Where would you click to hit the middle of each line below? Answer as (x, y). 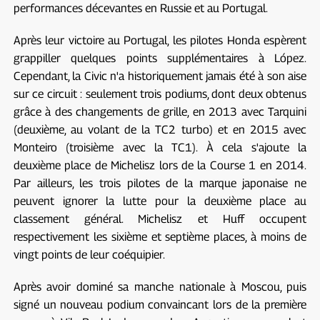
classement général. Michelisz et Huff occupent (160, 219)
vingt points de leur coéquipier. (89, 254)
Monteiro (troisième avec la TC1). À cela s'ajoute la (160, 147)
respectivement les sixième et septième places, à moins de (160, 236)
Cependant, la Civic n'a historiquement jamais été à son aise (160, 76)
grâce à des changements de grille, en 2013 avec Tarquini (160, 111)
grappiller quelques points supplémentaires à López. (160, 58)
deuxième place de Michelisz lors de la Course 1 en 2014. (160, 165)
